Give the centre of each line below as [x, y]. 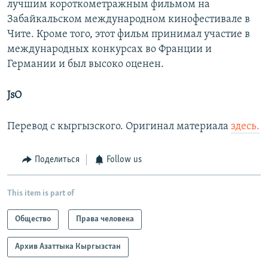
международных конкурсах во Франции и [109, 50]
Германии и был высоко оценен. [86, 65]
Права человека [105, 219]
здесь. [245, 127]
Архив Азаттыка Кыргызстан [68, 246]
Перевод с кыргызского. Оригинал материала [119, 127]
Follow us [124, 160]
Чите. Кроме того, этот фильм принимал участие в [129, 35]
